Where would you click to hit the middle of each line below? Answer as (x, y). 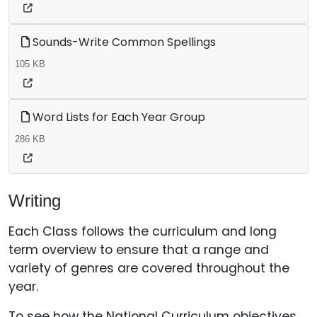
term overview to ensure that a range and (139, 250)
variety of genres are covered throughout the (149, 268)
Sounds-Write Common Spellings (123, 42)
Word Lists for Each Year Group (117, 117)
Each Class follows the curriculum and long (143, 231)
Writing (35, 201)
